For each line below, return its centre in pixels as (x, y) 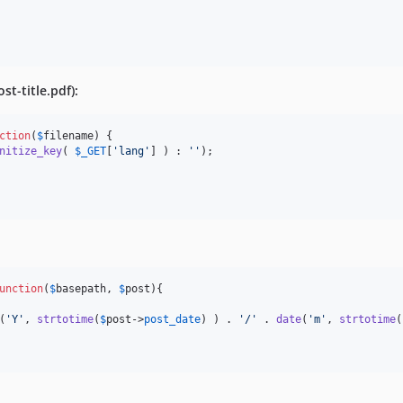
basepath (81, 289)
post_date (172, 319)
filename (68, 136)
